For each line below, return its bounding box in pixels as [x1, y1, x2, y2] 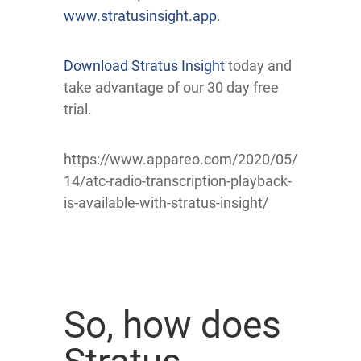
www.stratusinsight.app [64, 6, 217, 24]
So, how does [64, 302, 281, 346]
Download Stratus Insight [64, 56, 225, 74]
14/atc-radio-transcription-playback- [64, 172, 292, 189]
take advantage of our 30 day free [64, 78, 279, 96]
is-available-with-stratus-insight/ [64, 193, 268, 211]
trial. [64, 100, 92, 118]
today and [225, 56, 292, 74]
